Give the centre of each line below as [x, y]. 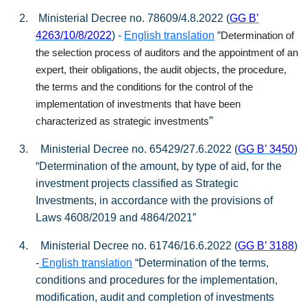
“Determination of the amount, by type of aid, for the [159, 166]
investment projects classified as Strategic [137, 183]
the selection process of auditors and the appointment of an [167, 53]
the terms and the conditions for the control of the [144, 87]
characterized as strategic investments [122, 121]
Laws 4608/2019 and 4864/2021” [116, 218]
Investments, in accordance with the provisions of [154, 200]
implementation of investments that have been [138, 104]
